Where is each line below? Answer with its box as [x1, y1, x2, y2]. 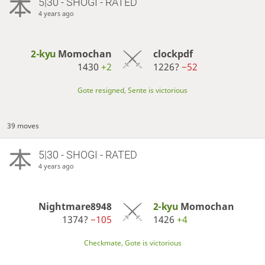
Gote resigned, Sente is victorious [77, 85, 188, 95]
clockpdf [153, 47, 193, 60]
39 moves [7, 120, 40, 131]
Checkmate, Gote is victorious [83, 238, 182, 248]
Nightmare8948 [38, 199, 112, 213]
